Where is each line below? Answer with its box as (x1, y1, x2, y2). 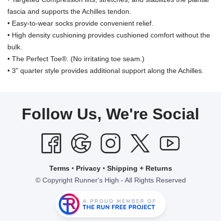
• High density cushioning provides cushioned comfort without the (7, 31, 210, 39)
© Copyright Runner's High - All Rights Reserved (35, 176, 186, 184)
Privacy (75, 164, 101, 172)
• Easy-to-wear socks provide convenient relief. (7, 19, 153, 27)
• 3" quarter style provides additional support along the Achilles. (7, 66, 204, 74)
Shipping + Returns (107, 164, 172, 172)
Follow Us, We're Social (22, 105, 199, 123)
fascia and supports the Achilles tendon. (7, 7, 131, 15)
